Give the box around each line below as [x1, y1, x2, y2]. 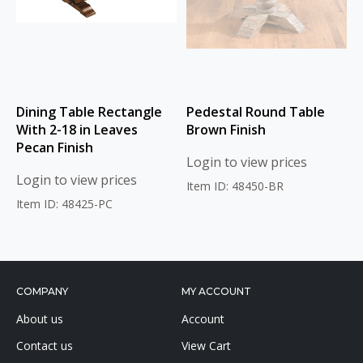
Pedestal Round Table [186, 103, 325, 121]
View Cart [181, 338, 231, 354]
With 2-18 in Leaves [16, 121, 138, 139]
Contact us [16, 338, 73, 354]
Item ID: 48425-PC [16, 196, 113, 211]
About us [16, 311, 63, 327]
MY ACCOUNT [181, 285, 251, 298]
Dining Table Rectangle [16, 103, 162, 121]
